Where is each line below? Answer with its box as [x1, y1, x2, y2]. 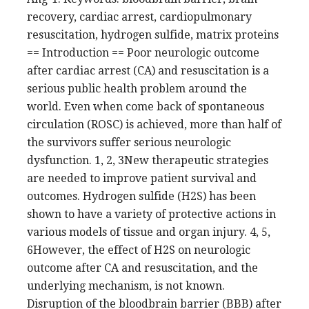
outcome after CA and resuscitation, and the [27, 261, 258, 275]
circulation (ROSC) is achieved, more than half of [27, 117, 281, 131]
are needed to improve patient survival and [27, 171, 257, 185]
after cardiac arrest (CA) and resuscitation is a [27, 63, 269, 77]
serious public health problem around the [27, 81, 247, 95]
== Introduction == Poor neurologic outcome [27, 46, 259, 59]
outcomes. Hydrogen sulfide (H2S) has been [27, 189, 256, 203]
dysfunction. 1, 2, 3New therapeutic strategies [27, 153, 268, 167]
